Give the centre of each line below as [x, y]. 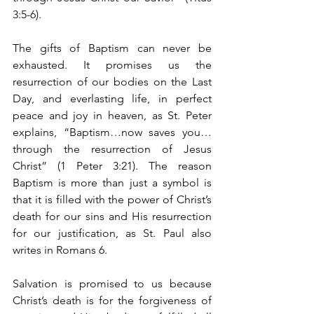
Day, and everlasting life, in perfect [112, 99]
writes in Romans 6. [60, 250]
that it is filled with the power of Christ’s [112, 200]
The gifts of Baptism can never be [112, 48]
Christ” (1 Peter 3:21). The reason [112, 166]
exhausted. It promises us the [112, 65]
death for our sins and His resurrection [112, 217]
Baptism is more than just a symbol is [112, 183]
